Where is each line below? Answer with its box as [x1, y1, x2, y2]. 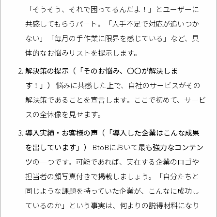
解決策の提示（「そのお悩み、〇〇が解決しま [25, 65, 178, 76]
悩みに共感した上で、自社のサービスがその [54, 80, 201, 91]
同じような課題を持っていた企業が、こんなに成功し [25, 185, 200, 196]
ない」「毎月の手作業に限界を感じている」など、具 [25, 32, 200, 43]
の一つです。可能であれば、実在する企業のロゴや [32, 156, 200, 167]
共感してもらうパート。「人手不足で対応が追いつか [25, 18, 200, 29]
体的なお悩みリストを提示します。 [25, 47, 141, 58]
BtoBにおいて [91, 141, 139, 152]
